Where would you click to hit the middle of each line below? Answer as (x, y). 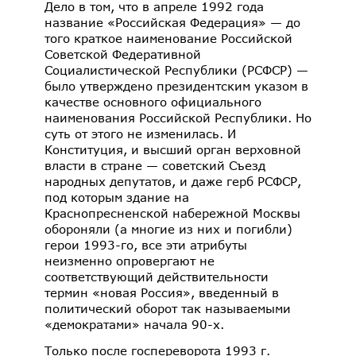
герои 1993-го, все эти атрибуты (146, 244)
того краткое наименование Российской (168, 38)
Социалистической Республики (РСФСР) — (176, 70)
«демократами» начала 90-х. (136, 324)
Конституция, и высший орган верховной (173, 149)
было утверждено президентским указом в (176, 85)
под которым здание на (117, 197)
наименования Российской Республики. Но (178, 117)
